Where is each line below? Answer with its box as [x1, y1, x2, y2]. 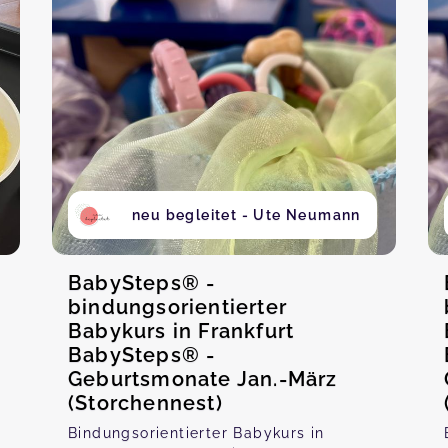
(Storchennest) [68, 391, 223, 415]
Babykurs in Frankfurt [68, 319, 295, 343]
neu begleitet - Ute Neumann [132, 207, 361, 223]
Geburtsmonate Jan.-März [68, 367, 338, 391]
